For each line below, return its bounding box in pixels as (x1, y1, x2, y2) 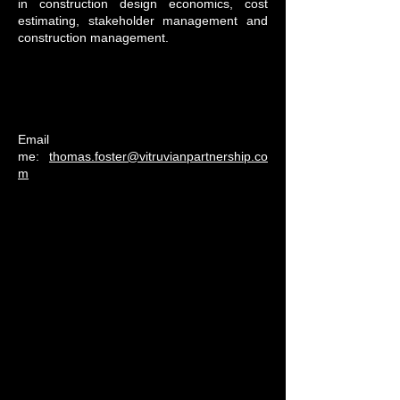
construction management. (18, 30, 169, 45)
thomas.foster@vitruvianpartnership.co (49, 149, 268, 163)
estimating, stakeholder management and (18, 13, 268, 28)
